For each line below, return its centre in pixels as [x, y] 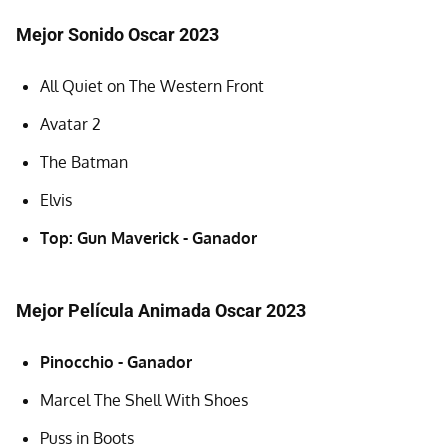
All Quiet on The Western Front [152, 85]
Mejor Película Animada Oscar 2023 [161, 310]
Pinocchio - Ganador [116, 361]
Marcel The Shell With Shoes [144, 399]
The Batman [84, 161]
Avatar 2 [70, 123]
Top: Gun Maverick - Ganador [148, 237]
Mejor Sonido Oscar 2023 [117, 34]
